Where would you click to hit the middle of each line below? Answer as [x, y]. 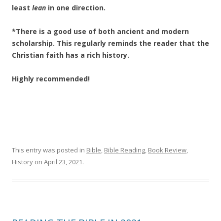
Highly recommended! [51, 79]
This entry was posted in [49, 150]
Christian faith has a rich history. [71, 55]
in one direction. [76, 8]
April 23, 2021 [63, 162]
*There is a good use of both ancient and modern [100, 31]
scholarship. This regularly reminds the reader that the [110, 43]
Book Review [167, 150]
